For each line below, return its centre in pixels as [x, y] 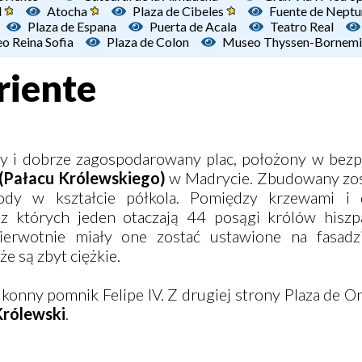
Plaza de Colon [148, 42]
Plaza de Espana [72, 26]
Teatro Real [302, 26]
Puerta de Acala [193, 26]
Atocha [68, 11]
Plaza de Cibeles [179, 11]
